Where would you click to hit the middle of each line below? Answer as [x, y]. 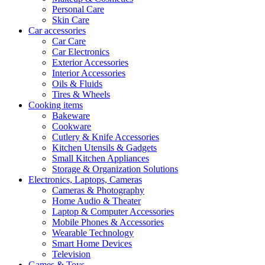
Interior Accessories [89, 73]
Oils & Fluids [77, 84]
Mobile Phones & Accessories [108, 222]
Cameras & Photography [98, 190]
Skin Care [71, 20]
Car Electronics [81, 52]
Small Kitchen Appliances [101, 158]
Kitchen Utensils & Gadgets [104, 148]
